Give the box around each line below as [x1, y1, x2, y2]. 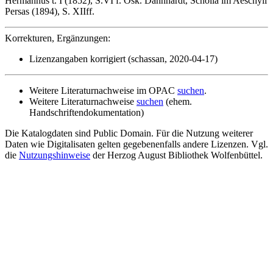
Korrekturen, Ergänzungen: [5, 33, 110, 43]
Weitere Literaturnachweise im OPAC [29, 85, 177, 96]
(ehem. [163, 96, 192, 107]
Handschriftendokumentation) [29, 107, 144, 118]
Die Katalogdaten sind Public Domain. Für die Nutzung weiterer [5, 128, 253, 138]
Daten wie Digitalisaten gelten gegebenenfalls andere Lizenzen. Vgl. [5, 139, 268, 149]
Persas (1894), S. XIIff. [5, 6, 94, 16]
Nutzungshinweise [19, 150, 90, 160]
